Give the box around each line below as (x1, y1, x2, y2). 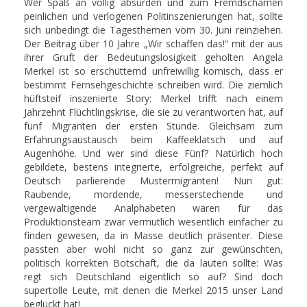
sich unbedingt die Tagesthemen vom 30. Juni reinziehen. (24, 23, 283, 36)
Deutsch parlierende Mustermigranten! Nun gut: (24, 174, 283, 187)
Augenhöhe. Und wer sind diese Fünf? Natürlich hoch (24, 147, 283, 160)
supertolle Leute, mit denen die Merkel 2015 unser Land (24, 284, 283, 297)
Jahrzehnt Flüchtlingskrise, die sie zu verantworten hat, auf (24, 106, 283, 119)
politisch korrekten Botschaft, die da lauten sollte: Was (24, 256, 283, 269)
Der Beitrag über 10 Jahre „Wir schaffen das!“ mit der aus (24, 37, 283, 50)
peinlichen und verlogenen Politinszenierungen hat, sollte (24, 10, 283, 23)
